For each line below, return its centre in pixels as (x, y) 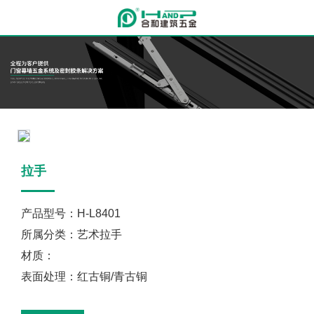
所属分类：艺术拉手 (71, 234)
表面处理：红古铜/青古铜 (84, 276)
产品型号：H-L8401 (71, 213)
